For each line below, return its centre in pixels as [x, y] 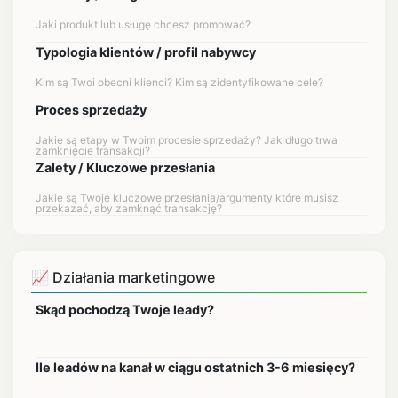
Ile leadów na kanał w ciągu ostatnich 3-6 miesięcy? [195, 367]
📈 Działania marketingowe [123, 277]
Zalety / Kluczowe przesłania [125, 167]
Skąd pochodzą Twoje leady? [125, 310]
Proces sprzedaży [91, 110]
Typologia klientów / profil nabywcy [146, 52]
